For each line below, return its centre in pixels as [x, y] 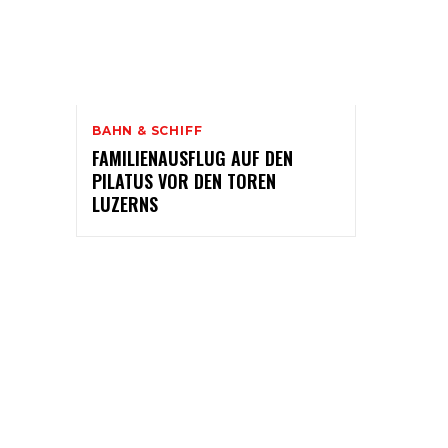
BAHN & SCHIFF [147, 131]
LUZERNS [125, 204]
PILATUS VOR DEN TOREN [184, 181]
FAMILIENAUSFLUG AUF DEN [192, 158]
